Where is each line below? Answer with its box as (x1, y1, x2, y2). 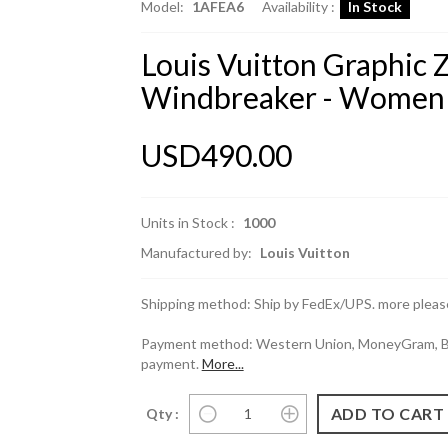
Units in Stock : (140, 214, 235, 231)
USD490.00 (140, 137, 292, 173)
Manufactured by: (140, 244, 255, 261)
